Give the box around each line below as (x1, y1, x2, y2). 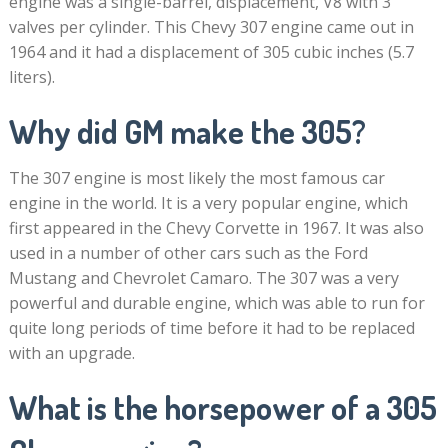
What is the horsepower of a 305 (8, 387, 437, 428)
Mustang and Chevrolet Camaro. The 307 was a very (8, 267, 399, 289)
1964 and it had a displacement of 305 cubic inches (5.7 (8, 41, 414, 63)
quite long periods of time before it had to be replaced (8, 317, 415, 339)
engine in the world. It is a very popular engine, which (8, 192, 408, 214)
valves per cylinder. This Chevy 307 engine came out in (8, 16, 414, 38)
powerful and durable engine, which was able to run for (8, 292, 425, 314)
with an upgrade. (8, 342, 135, 364)
